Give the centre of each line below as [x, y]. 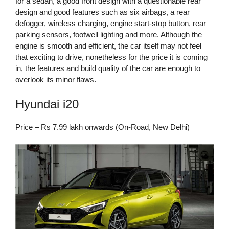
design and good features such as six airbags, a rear [102, 12]
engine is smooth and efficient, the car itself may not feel [108, 46]
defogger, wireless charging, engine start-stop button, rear [111, 24]
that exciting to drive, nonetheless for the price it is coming [111, 57]
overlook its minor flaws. [56, 80]
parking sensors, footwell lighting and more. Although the [109, 35]
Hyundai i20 [47, 104]
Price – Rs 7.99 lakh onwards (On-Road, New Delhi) [102, 127]
